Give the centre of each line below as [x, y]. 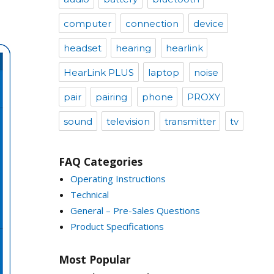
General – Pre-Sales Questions [135, 210]
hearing [134, 48]
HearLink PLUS [98, 73]
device [208, 24]
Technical [89, 194]
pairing [112, 97]
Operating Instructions [118, 178]
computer [87, 24]
